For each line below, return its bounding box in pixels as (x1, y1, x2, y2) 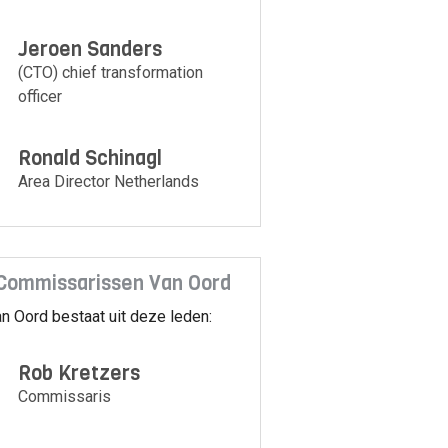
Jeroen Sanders (18, 36, 163, 64)
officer (18, 87, 63, 107)
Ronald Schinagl (18, 144, 163, 172)
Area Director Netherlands (18, 171, 200, 191)
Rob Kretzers (18, 360, 141, 388)
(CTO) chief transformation (18, 63, 204, 83)
